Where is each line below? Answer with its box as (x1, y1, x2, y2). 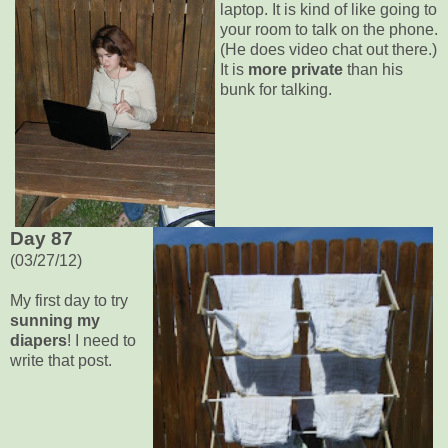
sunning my (10, 311, 100, 329)
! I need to (67, 331, 136, 349)
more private (248, 61, 343, 79)
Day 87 (10, 227, 73, 249)
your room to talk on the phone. (220, 21, 438, 39)
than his (343, 61, 403, 79)
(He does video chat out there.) (220, 41, 437, 59)
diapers (10, 331, 67, 349)
